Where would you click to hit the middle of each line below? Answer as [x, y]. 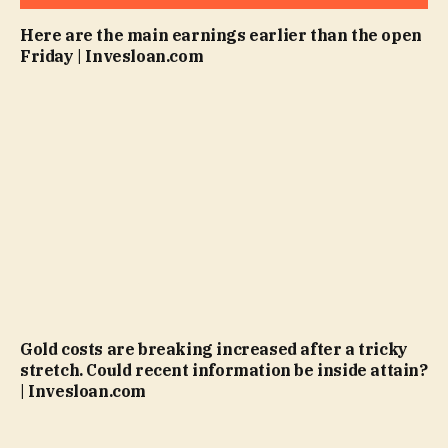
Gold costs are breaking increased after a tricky [214, 348]
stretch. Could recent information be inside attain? [224, 369]
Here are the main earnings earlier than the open [221, 35]
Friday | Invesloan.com [112, 56]
